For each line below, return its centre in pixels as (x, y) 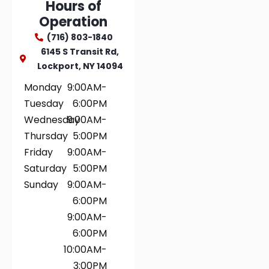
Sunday (41, 185)
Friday (38, 152)
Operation (73, 22)
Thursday (46, 136)
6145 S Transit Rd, (80, 52)
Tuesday (44, 104)
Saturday (45, 168)
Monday (43, 87)
